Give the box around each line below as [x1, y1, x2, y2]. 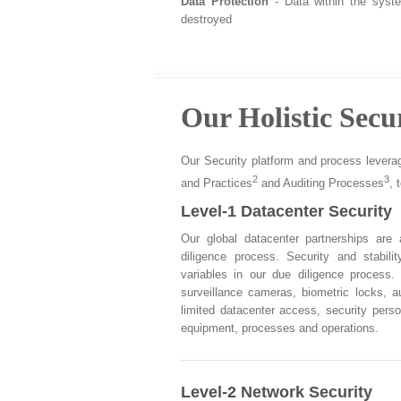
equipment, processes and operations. [181, 320, 379, 335]
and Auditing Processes [258, 176, 384, 191]
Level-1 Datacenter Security [181, 201, 392, 220]
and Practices [181, 176, 252, 191]
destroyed [181, 13, 232, 26]
